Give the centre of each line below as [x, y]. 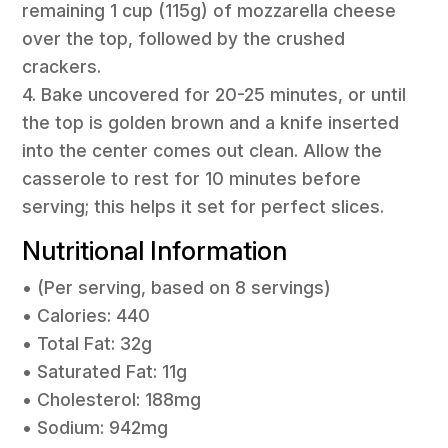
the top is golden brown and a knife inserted [211, 122]
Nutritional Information [155, 251]
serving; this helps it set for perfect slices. [203, 206]
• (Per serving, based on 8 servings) [177, 288]
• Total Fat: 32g [87, 344]
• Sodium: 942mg [95, 428]
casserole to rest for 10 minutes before [192, 178]
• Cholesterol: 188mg [112, 400]
